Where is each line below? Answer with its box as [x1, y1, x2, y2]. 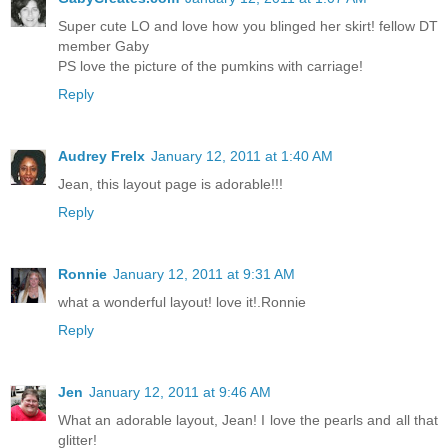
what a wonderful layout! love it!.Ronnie [58, 294, 306, 311]
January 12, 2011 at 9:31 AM [113, 266, 295, 283]
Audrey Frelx [58, 148, 145, 165]
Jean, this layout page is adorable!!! [58, 176, 283, 193]
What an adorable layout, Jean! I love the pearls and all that [58, 412, 438, 429]
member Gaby [58, 38, 149, 55]
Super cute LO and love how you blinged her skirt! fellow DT [58, 18, 438, 35]
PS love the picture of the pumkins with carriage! [58, 58, 363, 75]
